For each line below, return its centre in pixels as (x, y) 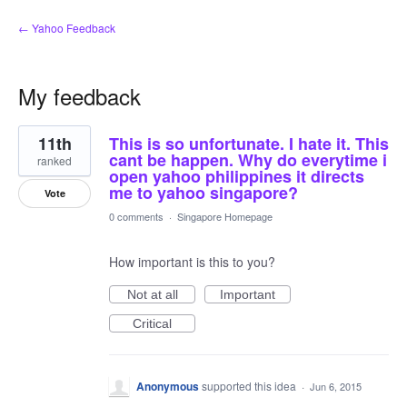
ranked (55, 160)
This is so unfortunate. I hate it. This (249, 144)
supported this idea (250, 386)
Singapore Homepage (225, 216)
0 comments (136, 216)
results (37, 144)
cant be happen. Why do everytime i (248, 160)
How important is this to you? (192, 262)
